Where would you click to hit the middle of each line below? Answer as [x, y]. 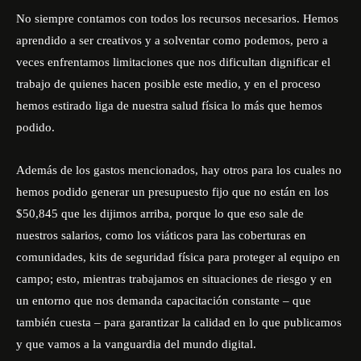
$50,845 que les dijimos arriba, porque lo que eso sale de [160, 214]
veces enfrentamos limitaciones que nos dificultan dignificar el [173, 62]
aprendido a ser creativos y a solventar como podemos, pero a [172, 40]
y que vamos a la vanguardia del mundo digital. [136, 344]
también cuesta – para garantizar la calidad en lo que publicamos [179, 322]
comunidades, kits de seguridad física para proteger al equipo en [178, 257]
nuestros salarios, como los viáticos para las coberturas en [161, 235]
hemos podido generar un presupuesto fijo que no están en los [172, 192]
